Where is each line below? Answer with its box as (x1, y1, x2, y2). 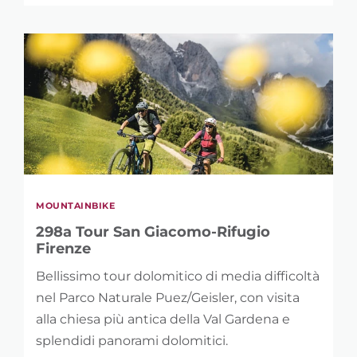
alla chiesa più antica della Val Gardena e (36, 311, 290, 327)
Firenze (36, 239, 91, 257)
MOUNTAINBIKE (36, 199, 115, 211)
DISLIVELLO (32, 166, 112, 182)
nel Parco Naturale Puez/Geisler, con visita (36, 289, 300, 305)
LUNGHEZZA (32, 45, 116, 61)
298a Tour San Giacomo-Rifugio (36, 222, 270, 241)
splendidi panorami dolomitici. (36, 332, 228, 348)
